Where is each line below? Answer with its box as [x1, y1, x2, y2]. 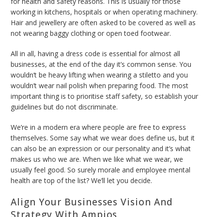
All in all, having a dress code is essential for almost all [11, 49, 181, 59]
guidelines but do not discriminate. [11, 102, 120, 112]
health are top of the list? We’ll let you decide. [11, 176, 155, 186]
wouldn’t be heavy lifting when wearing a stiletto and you [11, 70, 188, 80]
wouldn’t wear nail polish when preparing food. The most [11, 81, 189, 91]
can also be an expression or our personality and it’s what [11, 144, 191, 154]
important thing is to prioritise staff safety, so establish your [11, 92, 199, 101]
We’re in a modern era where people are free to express [11, 123, 186, 132]
